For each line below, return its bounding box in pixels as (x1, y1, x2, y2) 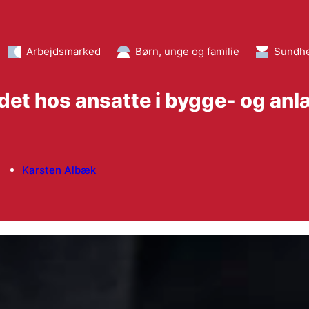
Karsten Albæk (21, 163, 96, 177)
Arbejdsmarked (26, 44, 101, 58)
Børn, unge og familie (134, 44, 239, 58)
